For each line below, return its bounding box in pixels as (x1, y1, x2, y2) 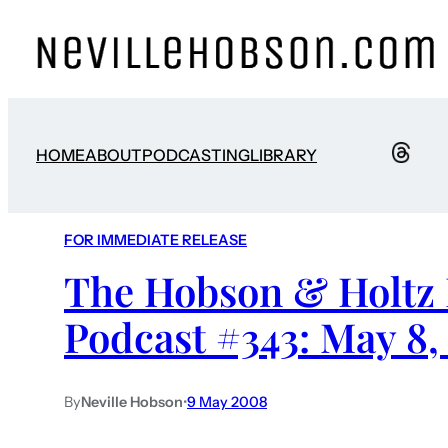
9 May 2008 (187, 392, 267, 411)
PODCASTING (142, 145, 250, 166)
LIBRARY (250, 145, 317, 166)
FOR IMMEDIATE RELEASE (64, 231, 247, 250)
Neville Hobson (81, 392, 183, 411)
